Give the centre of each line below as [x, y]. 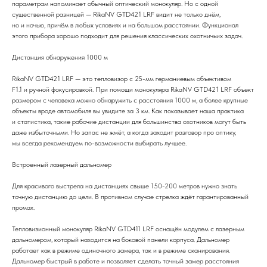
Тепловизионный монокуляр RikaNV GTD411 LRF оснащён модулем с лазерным [128, 229]
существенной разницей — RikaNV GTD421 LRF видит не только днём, [116, 14]
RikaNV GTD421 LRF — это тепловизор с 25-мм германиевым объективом [122, 78]
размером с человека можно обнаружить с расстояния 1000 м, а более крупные [130, 100]
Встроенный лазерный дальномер [62, 164]
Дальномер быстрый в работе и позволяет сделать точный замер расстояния [125, 261]
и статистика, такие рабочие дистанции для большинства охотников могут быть [129, 121]
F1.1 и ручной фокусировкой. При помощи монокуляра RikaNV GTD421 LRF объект [133, 89]
